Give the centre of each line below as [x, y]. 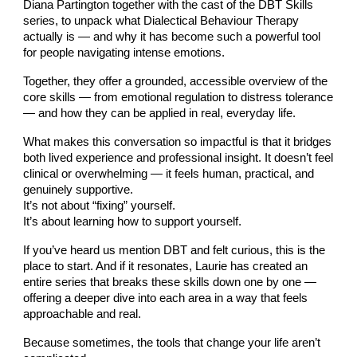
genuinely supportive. [78, 190]
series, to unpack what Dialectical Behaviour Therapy [161, 21]
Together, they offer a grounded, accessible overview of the [176, 82]
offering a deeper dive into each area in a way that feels [166, 298]
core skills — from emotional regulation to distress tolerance [178, 98]
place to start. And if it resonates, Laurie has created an [166, 267]
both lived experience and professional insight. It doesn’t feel [178, 158]
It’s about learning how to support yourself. [133, 222]
